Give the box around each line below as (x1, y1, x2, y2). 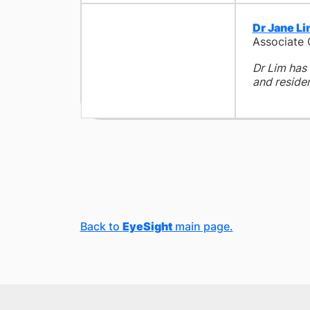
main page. (172, 219, 233, 233)
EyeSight (122, 219, 172, 233)
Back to (80, 219, 122, 233)
